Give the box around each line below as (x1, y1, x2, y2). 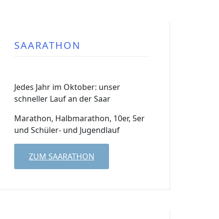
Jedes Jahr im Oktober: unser (14, 82, 120, 92)
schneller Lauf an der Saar (14, 93, 110, 104)
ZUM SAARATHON (29, 151, 94, 162)
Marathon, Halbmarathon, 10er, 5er (14, 113, 145, 124)
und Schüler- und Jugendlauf (14, 125, 120, 135)
